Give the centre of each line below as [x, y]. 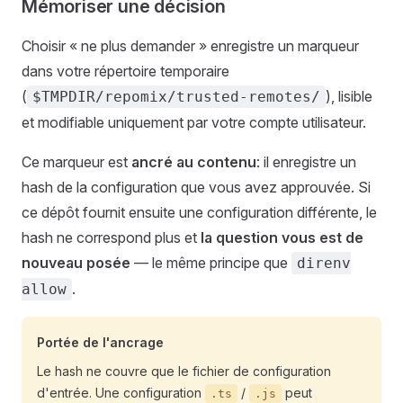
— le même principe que [211, 263]
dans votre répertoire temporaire [125, 71]
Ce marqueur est [76, 162]
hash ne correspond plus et [111, 237]
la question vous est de [282, 237]
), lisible [349, 96]
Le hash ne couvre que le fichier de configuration [184, 371]
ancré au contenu [194, 162]
